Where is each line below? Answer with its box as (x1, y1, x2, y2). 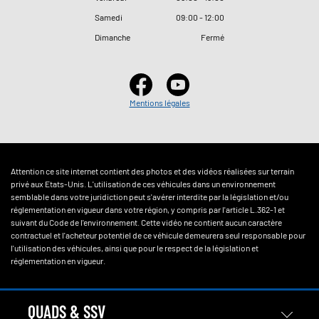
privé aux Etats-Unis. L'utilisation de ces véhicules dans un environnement (11, 179, 276, 189)
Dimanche (95, 32, 130, 43)
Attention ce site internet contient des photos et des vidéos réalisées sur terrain (11, 166, 294, 177)
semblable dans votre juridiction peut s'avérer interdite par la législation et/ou (11, 192, 288, 202)
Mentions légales (129, 98, 190, 108)
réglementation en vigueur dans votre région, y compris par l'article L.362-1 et (11, 204, 285, 215)
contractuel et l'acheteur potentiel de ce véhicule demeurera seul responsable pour (11, 230, 305, 241)
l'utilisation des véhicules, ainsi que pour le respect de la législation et (11, 243, 258, 253)
